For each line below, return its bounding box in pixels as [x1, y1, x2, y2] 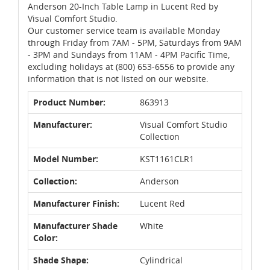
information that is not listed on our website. [28, 72, 209, 84]
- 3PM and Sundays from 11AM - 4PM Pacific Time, [28, 48, 230, 60]
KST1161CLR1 [140, 152, 194, 165]
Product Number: [33, 96, 105, 108]
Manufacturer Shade [33, 219, 118, 231]
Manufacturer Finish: [33, 197, 119, 209]
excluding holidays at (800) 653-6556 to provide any [28, 60, 234, 72]
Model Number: [33, 152, 98, 165]
